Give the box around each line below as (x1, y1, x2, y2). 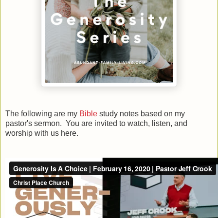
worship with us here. (5, 129, 78, 138)
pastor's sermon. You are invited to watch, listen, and (5, 119, 187, 128)
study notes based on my (97, 109, 185, 118)
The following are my (5, 109, 79, 118)
